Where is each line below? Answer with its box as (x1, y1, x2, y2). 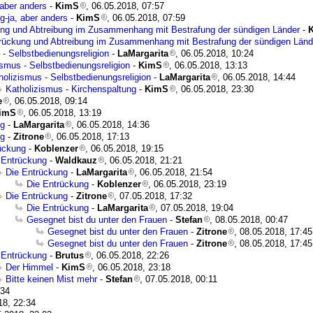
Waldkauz (55, 155, 97, 166)
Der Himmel (6, 262, 53, 272)
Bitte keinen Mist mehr (6, 274, 97, 284)
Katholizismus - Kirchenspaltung (6, 84, 136, 94)
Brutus (55, 250, 84, 261)
